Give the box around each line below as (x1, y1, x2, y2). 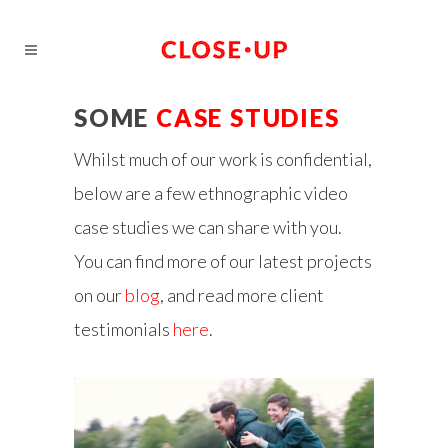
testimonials (74, 318, 173, 340)
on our (74, 284, 125, 306)
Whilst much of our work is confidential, (74, 148, 372, 170)
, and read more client (160, 284, 324, 306)
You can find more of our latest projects (74, 250, 372, 272)
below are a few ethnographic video (74, 182, 348, 204)
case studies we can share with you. (74, 216, 342, 238)
